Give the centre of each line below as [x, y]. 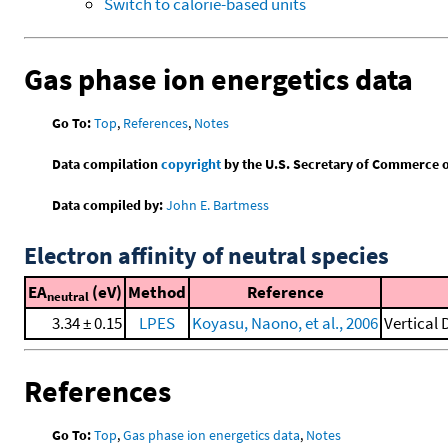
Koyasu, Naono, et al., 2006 [285, 323]
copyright [191, 164]
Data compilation [107, 164]
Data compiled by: [108, 205]
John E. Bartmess [218, 205]
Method [157, 292]
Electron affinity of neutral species [206, 256]
